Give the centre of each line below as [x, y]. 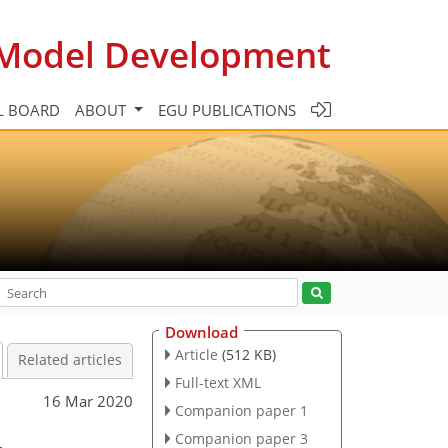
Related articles [70, 360]
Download [201, 332]
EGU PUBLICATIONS [227, 109]
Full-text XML [217, 382]
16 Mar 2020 [88, 400]
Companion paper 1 [241, 410]
